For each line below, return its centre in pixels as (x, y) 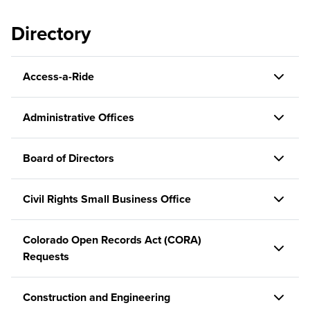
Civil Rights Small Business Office (107, 199)
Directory (51, 34)
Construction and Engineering (97, 297)
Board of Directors (69, 158)
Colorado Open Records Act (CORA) (112, 240)
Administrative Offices (79, 117)
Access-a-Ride (58, 76)
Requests (46, 256)
